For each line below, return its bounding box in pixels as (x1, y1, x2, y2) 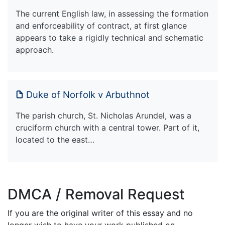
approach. (16, 44, 54, 55)
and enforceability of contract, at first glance (16, 20, 187, 31)
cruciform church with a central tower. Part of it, (16, 122, 199, 133)
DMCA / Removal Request (8, 185, 185, 203)
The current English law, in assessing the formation (16, 8, 208, 19)
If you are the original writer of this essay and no (8, 207, 193, 218)
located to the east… (16, 134, 94, 145)
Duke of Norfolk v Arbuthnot (26, 88, 150, 100)
